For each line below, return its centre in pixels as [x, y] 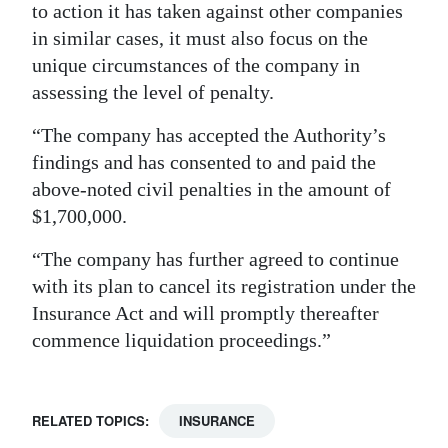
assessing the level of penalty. [153, 92]
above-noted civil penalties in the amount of [211, 189]
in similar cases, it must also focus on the [200, 38]
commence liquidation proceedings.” [181, 340]
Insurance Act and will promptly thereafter [205, 313]
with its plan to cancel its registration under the [224, 286]
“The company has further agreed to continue [215, 259]
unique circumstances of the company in [196, 65]
